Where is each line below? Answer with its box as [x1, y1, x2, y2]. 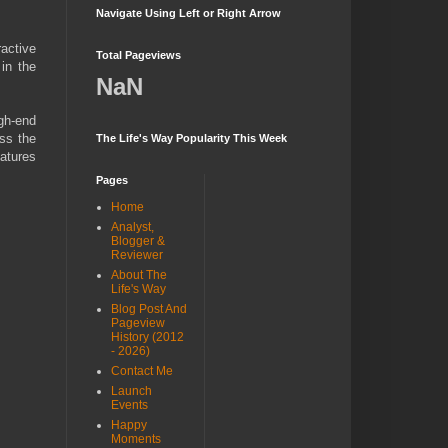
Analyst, [111, 220, 154, 234]
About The [111, 268, 167, 282]
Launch [111, 384, 152, 398]
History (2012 [111, 330, 184, 344]
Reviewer [111, 248, 163, 262]
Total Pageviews [96, 49, 181, 61]
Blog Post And [111, 302, 187, 316]
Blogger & [111, 234, 165, 248]
